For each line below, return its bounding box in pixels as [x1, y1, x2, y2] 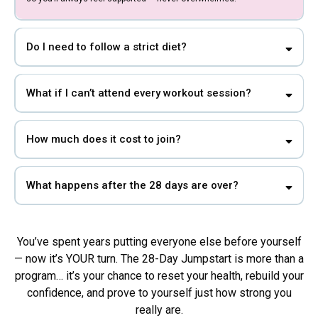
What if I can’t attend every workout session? [26, 87, 251, 100]
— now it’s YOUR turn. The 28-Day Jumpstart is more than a [14, 251, 304, 265]
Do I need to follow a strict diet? [26, 40, 187, 54]
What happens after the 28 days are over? [26, 179, 238, 192]
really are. [135, 302, 183, 317]
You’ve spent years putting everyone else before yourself [16, 234, 302, 248]
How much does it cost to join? [26, 133, 181, 146]
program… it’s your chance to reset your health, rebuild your [14, 268, 304, 283]
